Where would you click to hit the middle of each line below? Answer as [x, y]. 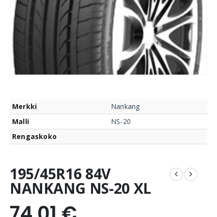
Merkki [25, 106]
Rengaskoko [34, 136]
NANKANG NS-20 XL [81, 188]
